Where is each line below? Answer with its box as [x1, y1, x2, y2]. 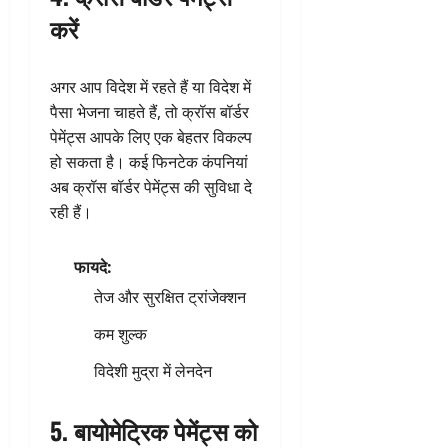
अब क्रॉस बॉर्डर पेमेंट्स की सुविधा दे [50, 175, 252, 198]
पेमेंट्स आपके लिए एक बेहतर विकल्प [50, 125, 252, 148]
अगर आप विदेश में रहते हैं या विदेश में [50, 75, 251, 98]
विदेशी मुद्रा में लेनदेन [94, 359, 212, 382]
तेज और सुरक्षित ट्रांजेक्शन [94, 285, 246, 308]
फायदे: [74, 255, 112, 278]
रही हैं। [50, 200, 92, 223]
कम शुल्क [94, 322, 147, 345]
